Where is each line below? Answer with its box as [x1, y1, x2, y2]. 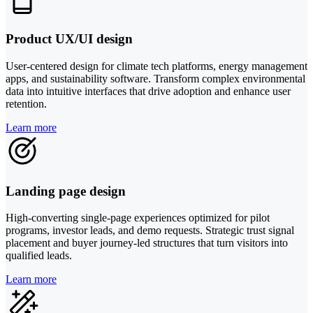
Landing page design [6, 183, 126, 198]
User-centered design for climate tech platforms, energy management [6, 59, 307, 72]
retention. [6, 97, 47, 110]
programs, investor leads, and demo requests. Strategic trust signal [6, 224, 294, 237]
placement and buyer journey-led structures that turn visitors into [6, 237, 288, 249]
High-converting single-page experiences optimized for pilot [6, 212, 270, 224]
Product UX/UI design [6, 31, 133, 47]
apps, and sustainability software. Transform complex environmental [6, 72, 305, 85]
